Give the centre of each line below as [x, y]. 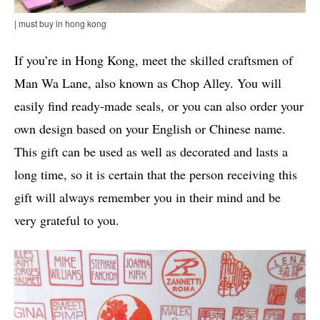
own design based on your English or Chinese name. [150, 128]
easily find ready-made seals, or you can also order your [159, 105]
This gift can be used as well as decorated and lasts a [151, 151]
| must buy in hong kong [60, 23]
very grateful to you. [67, 220]
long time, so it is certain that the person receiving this [156, 174]
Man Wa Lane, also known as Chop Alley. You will [148, 82]
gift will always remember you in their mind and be [147, 197]
